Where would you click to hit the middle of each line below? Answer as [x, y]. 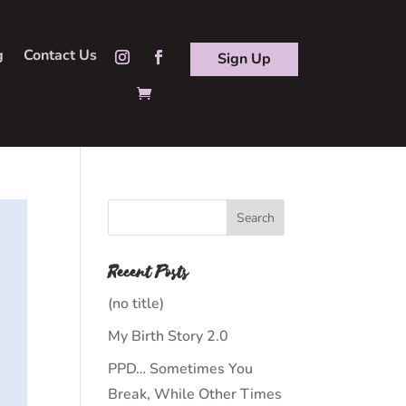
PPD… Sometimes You [181, 369]
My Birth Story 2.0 [169, 336]
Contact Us [61, 55]
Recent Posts [149, 272]
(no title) [136, 304]
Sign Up [245, 58]
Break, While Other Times [195, 394]
